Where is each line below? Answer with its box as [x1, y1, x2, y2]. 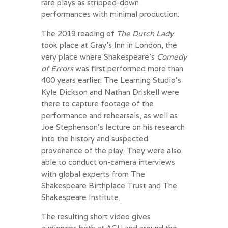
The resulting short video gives [41, 212, 151, 222]
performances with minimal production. [41, 9, 179, 19]
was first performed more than [73, 64, 183, 74]
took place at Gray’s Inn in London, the [41, 40, 177, 50]
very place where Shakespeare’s [41, 52, 157, 62]
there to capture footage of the [41, 99, 154, 109]
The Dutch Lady [116, 28, 174, 39]
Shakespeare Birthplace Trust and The [41, 181, 177, 191]
